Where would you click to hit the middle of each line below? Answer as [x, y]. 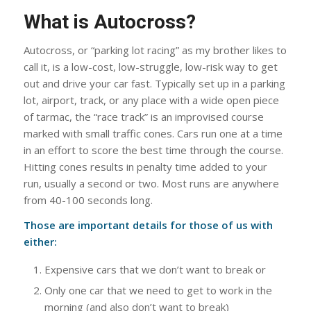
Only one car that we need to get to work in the [158, 291]
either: [40, 242]
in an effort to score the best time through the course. [153, 150]
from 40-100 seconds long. [88, 200]
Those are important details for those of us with [148, 225]
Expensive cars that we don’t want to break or [155, 270]
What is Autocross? [109, 22]
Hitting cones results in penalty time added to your [145, 166]
